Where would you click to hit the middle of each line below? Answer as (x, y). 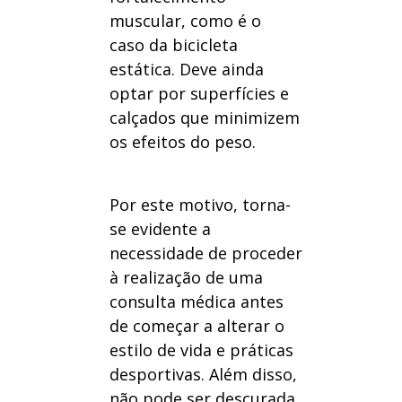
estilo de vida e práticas (201, 350)
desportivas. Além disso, (203, 375)
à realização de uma (186, 278)
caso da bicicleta (173, 45)
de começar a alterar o (197, 326)
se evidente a (160, 229)
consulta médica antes (196, 302)
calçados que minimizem (204, 118)
